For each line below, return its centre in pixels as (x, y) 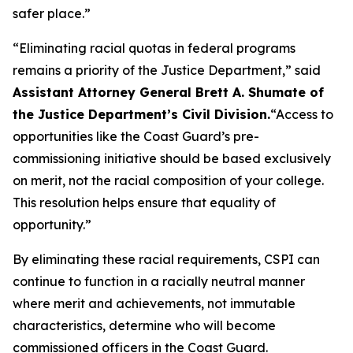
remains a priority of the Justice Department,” (154, 70)
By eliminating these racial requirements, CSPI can (166, 259)
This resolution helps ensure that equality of (144, 203)
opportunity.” (52, 225)
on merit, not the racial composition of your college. (168, 180)
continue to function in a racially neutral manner (159, 281)
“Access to (302, 114)
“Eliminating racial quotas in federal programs (154, 48)
